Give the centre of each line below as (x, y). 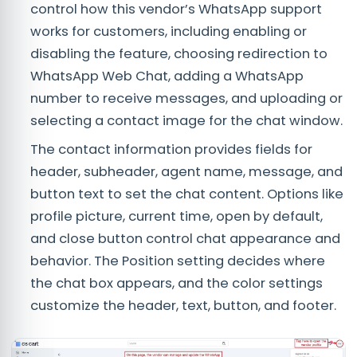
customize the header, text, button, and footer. (183, 305)
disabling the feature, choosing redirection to (179, 53)
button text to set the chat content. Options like (187, 194)
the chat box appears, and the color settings (177, 283)
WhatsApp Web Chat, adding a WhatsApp (167, 76)
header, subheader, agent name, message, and (186, 171)
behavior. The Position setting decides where (178, 261)
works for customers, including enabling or (169, 31)
